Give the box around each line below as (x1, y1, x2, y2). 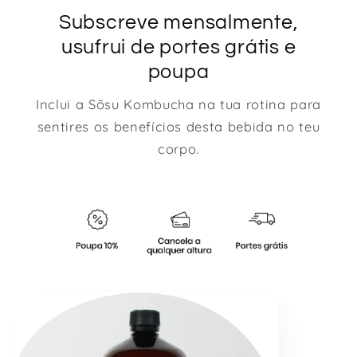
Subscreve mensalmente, (58, 11, 299, 33)
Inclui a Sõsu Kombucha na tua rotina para (35, 95, 322, 112)
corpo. (158, 139, 199, 157)
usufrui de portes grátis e (61, 36, 296, 57)
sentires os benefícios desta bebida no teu (37, 117, 320, 135)
